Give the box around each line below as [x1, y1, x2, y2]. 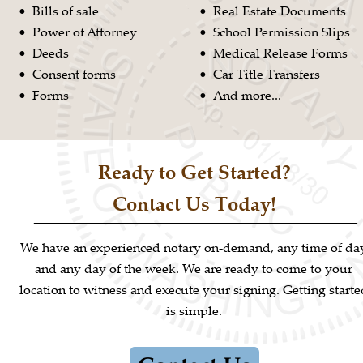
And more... [213, 85, 282, 104]
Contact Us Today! [112, 190, 276, 216]
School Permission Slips [213, 23, 351, 41]
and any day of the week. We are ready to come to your [34, 259, 356, 278]
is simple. [165, 301, 222, 319]
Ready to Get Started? [98, 158, 292, 185]
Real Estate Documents [213, 2, 347, 20]
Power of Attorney [32, 23, 138, 41]
